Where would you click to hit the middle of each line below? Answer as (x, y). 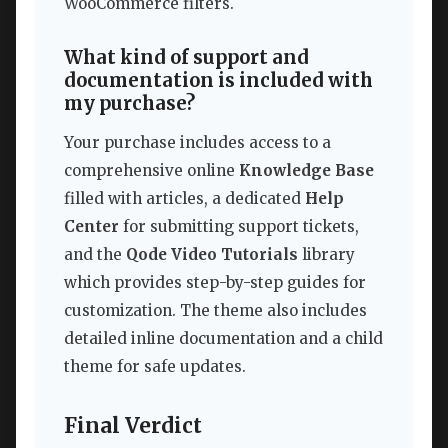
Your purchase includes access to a (197, 143)
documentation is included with (218, 80)
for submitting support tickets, (239, 227)
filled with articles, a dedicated (184, 199)
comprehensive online (151, 171)
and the (95, 255)
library (326, 255)
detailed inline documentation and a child (223, 339)
